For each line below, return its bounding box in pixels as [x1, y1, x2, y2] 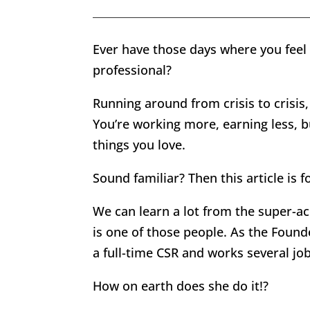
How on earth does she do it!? [93, 277, 269, 294]
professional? [93, 61, 172, 78]
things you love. [93, 136, 186, 153]
